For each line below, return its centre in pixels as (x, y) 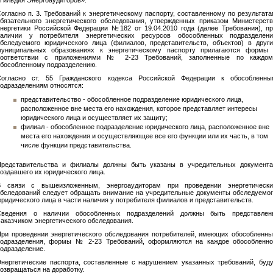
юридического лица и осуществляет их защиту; (94, 118)
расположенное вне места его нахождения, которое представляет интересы (139, 108)
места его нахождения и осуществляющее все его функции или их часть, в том (144, 136)
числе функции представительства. (76, 145)
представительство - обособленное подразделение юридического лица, (132, 99)
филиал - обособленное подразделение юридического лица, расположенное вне (145, 127)
